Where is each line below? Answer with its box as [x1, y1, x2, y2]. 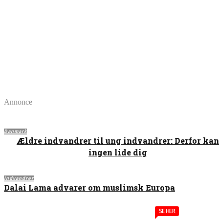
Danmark [4, 129, 27, 135]
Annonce [4, 98, 32, 107]
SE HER [158, 207, 175, 216]
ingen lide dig [88, 147, 147, 158]
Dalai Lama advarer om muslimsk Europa [4, 182, 175, 193]
